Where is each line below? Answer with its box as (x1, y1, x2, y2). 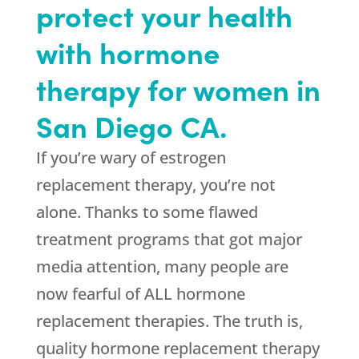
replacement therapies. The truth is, (35, 310, 303, 333)
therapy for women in (35, 68, 321, 110)
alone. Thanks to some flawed (35, 201, 258, 224)
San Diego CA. (35, 105, 228, 147)
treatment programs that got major (35, 228, 302, 251)
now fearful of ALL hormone (35, 283, 245, 305)
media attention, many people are (35, 256, 288, 278)
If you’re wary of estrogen (35, 147, 226, 169)
